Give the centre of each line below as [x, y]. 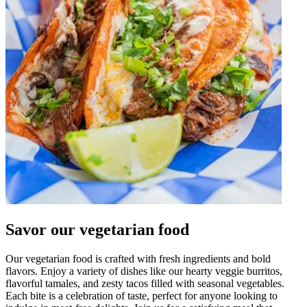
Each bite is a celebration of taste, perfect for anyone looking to [142, 295]
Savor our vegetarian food [97, 229]
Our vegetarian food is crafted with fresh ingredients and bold [138, 258]
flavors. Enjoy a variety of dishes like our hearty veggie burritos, [144, 271]
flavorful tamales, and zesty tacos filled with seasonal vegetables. [145, 283]
